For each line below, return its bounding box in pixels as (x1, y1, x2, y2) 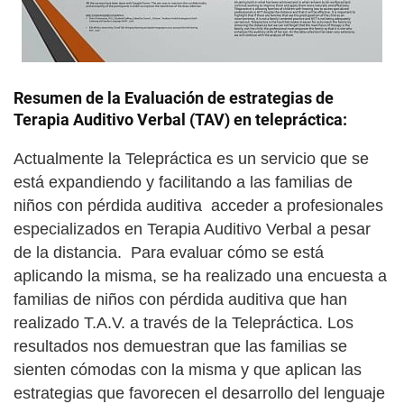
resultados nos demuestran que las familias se (14, 337, 347, 355)
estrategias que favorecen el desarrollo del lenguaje (14, 384, 385, 402)
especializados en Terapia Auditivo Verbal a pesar (14, 220, 371, 238)
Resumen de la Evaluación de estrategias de (14, 88, 334, 107)
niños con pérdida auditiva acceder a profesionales (14, 197, 383, 215)
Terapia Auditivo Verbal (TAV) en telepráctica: (14, 110, 347, 129)
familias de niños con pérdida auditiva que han (14, 290, 347, 308)
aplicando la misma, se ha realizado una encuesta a (14, 267, 387, 285)
